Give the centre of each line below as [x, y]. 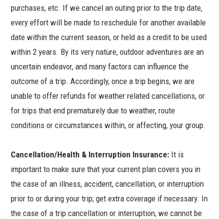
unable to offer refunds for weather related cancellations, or [108, 96]
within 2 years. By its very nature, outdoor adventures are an [108, 52]
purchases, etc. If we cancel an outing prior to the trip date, [107, 8]
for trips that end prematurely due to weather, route [93, 111]
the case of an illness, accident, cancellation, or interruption [108, 184]
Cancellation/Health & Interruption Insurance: [90, 155]
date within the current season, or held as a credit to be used [109, 37]
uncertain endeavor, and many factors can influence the [100, 67]
